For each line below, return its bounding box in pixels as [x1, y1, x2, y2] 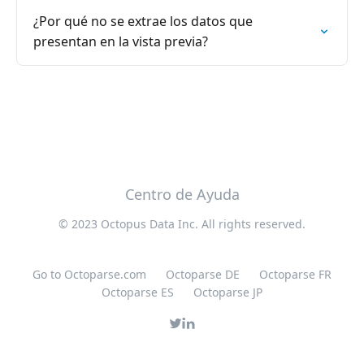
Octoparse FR [259, 266, 331, 282]
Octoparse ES [102, 284, 174, 300]
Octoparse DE [166, 266, 240, 282]
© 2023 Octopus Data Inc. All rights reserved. [58, 216, 305, 232]
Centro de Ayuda [124, 184, 240, 204]
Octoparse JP [193, 284, 262, 300]
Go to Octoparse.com [32, 266, 146, 282]
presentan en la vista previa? [33, 32, 208, 50]
